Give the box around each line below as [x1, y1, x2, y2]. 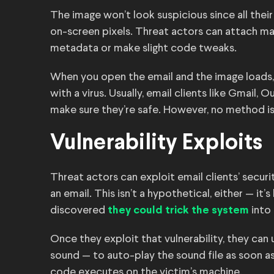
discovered [50, 205, 108, 216]
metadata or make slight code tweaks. [50, 43, 239, 54]
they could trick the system [108, 206, 249, 216]
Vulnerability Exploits [50, 133, 267, 154]
